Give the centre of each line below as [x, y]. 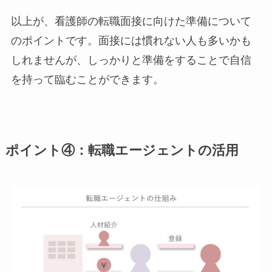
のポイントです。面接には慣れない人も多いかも [131, 40]
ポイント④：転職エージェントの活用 [122, 150]
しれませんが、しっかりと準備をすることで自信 [131, 60]
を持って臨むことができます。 [87, 79]
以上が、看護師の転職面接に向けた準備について [131, 21]
